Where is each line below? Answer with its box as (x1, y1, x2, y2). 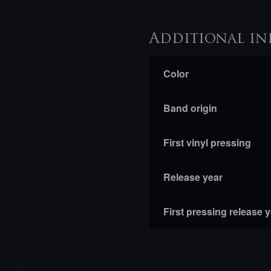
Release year (163, 170, 223, 184)
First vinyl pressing (163, 135, 251, 150)
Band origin (163, 101, 217, 116)
